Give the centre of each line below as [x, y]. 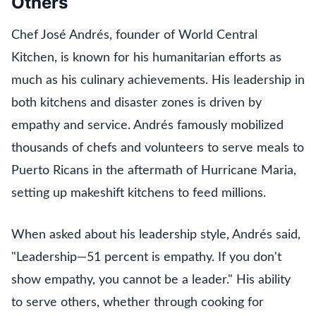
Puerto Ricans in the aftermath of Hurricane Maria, [154, 171]
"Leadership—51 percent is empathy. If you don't [146, 258]
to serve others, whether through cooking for [138, 303]
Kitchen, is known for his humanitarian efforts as [146, 58]
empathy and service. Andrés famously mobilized [147, 126]
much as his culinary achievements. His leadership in [158, 81]
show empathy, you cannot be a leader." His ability [151, 280]
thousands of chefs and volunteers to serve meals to [158, 148]
